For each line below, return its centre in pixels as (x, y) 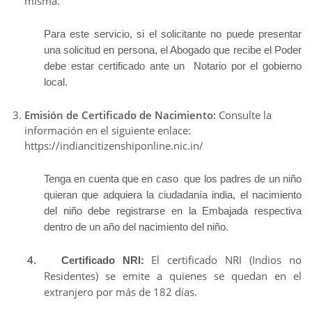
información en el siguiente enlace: (108, 130)
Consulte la (245, 115)
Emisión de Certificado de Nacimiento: (122, 115)
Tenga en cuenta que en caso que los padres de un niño (173, 179)
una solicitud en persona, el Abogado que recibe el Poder (173, 50)
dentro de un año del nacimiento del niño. (136, 227)
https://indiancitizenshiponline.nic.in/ (114, 146)
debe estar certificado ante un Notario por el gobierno (173, 66)
